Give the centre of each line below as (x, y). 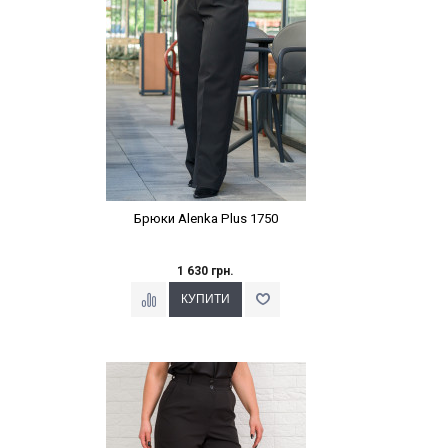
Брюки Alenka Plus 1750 (205, 219)
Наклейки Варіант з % (205, 367)
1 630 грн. (205, 270)
